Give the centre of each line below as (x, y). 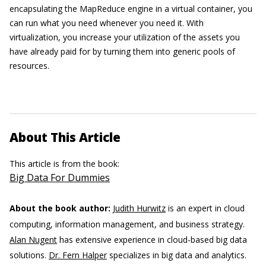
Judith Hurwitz (139, 208)
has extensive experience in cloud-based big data (152, 240)
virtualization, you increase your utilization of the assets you (125, 37)
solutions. (28, 255)
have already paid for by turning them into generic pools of (122, 51)
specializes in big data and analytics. (177, 255)
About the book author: (60, 208)
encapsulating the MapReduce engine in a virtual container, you (131, 9)
